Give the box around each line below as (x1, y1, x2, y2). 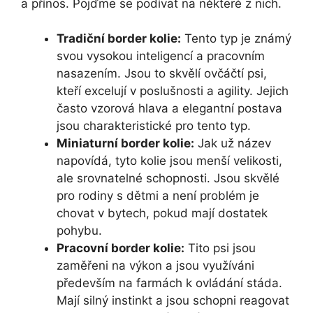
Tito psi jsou (184, 241, 256, 256)
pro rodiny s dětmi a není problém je (57, 189, 259, 203)
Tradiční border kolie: (57, 31, 181, 46)
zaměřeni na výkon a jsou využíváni (57, 259, 254, 273)
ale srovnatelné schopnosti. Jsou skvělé (57, 171, 279, 186)
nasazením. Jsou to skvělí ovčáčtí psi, (57, 66, 267, 81)
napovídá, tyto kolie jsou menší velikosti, (57, 154, 282, 168)
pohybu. (57, 224, 102, 238)
